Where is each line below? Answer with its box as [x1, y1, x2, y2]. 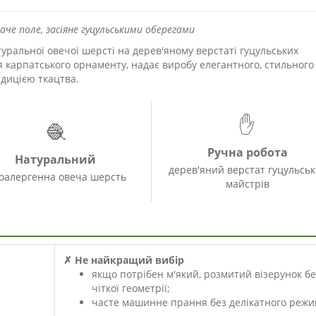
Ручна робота [207, 145, 288, 161]
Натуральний [15, 152, 96, 168]
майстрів [225, 177, 269, 191]
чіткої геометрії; [92, 281, 170, 296]
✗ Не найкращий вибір [63, 253, 184, 267]
